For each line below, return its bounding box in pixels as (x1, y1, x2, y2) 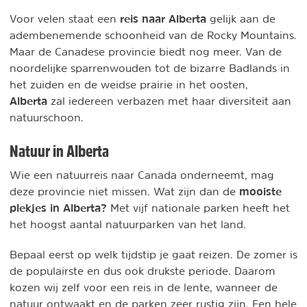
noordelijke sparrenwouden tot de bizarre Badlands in (10, 62, 290, 73)
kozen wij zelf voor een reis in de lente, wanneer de (10, 282, 278, 293)
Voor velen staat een (10, 13, 120, 24)
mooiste (239, 184, 282, 198)
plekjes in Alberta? (10, 201, 107, 214)
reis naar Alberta (120, 12, 206, 25)
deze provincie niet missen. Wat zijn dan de (10, 186, 239, 197)
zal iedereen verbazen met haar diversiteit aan (47, 95, 291, 106)
